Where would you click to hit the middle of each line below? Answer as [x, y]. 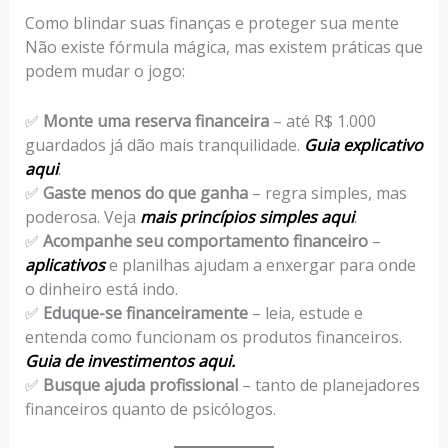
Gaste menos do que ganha [145, 192]
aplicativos [64, 264]
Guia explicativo [363, 144]
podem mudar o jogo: [104, 71]
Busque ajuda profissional [140, 384]
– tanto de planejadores [328, 384]
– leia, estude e [305, 312]
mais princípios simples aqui [246, 216]
